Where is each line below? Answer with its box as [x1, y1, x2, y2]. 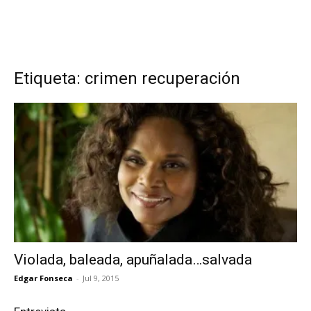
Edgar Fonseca [14, 273, 73, 284]
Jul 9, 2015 [83, 273, 119, 284]
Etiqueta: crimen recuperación [14, 69, 240, 88]
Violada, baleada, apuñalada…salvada [14, 251, 252, 269]
